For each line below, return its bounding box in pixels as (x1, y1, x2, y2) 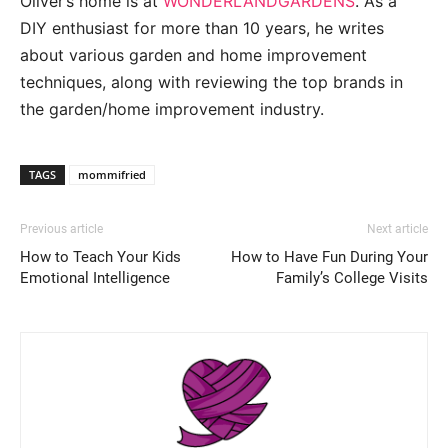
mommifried (78, 166, 146, 182)
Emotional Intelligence (20, 268, 170, 287)
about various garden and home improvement (20, 44, 367, 65)
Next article (367, 221, 428, 236)
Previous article (20, 221, 103, 236)
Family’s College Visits (276, 268, 428, 287)
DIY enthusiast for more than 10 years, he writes (20, 17, 384, 38)
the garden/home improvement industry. (20, 98, 324, 119)
